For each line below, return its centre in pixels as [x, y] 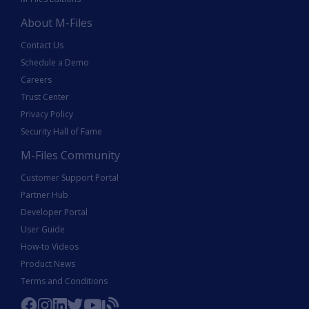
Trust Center [45, 97]
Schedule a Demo [55, 62]
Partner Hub [44, 195]
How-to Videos [50, 246]
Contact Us [42, 45]
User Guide [43, 229]
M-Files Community [70, 155]
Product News [48, 263]
